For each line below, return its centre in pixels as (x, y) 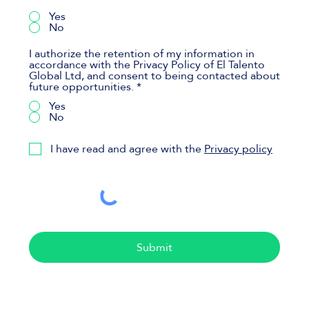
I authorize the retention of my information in (142, 54)
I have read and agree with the (126, 149)
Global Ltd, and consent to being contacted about (154, 76)
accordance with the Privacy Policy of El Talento (147, 65)
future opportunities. (81, 87)
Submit (155, 247)
